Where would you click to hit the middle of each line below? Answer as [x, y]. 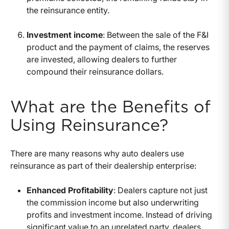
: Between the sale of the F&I [156, 35]
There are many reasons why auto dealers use [97, 153]
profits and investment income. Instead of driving [119, 214]
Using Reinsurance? [89, 125]
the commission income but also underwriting [113, 202]
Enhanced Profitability [70, 190]
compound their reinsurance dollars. [95, 71]
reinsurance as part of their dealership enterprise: [103, 165]
